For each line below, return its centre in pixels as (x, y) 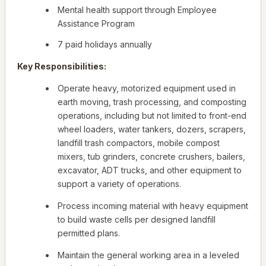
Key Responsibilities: (62, 66)
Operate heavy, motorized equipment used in (147, 88)
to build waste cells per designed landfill (137, 220)
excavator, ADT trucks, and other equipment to (150, 170)
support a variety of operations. (119, 184)
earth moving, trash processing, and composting (152, 102)
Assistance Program (96, 24)
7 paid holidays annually (105, 45)
